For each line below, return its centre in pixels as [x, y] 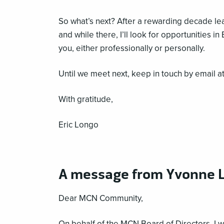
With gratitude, [86, 99]
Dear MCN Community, [101, 198]
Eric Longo [78, 124]
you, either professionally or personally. [132, 48]
